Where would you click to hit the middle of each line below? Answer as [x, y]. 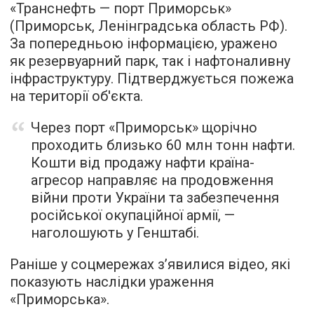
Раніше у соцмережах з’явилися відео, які [150, 264]
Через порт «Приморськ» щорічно [144, 127]
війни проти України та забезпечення [155, 197]
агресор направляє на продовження [152, 180]
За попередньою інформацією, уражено [144, 43]
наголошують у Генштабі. [115, 232]
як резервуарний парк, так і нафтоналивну [150, 61]
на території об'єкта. [76, 96]
